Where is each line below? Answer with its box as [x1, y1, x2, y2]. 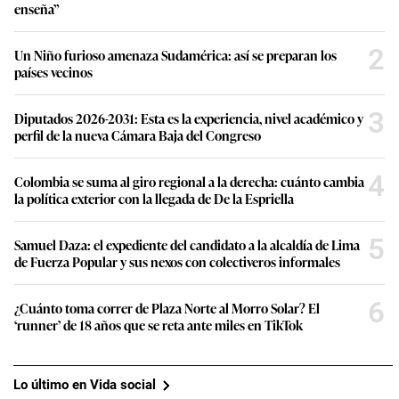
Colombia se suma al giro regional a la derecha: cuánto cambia [14, 171, 364, 191]
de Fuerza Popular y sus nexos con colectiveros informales [14, 251, 340, 271]
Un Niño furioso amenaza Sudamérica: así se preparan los [14, 45, 337, 64]
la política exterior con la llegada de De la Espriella [14, 188, 294, 208]
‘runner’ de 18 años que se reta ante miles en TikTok [14, 314, 303, 334]
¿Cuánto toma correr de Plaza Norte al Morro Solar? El [14, 297, 320, 317]
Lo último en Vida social [13, 377, 156, 394]
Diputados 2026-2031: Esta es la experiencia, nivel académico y [14, 108, 363, 127]
